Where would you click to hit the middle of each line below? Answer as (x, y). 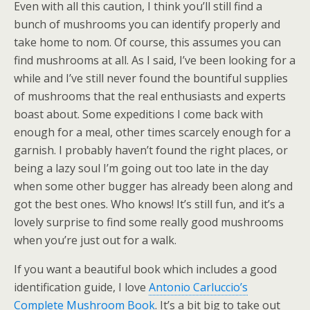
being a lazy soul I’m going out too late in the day (141, 168)
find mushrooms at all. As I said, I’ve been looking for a (155, 60)
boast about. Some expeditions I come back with (138, 114)
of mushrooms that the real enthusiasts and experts (150, 96)
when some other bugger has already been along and (153, 186)
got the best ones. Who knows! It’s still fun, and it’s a (149, 204)
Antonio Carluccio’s (198, 287)
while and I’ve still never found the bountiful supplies (151, 78)
